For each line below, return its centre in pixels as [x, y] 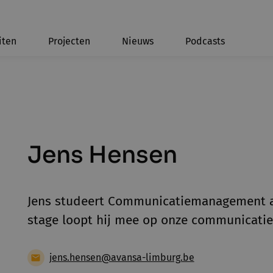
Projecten [69, 41]
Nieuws [138, 41]
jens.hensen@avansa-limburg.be [122, 257]
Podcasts [205, 41]
